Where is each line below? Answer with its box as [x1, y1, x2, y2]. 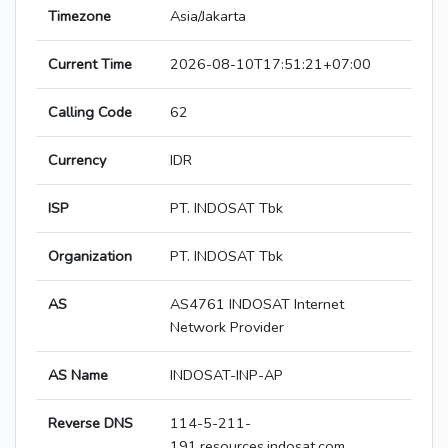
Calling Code [48, 102, 132, 123]
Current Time [48, 54, 132, 75]
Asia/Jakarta [170, 6, 246, 27]
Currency [48, 150, 106, 171]
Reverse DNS [48, 413, 133, 434]
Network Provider [170, 317, 284, 338]
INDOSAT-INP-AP [170, 365, 283, 386]
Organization [48, 246, 132, 267]
